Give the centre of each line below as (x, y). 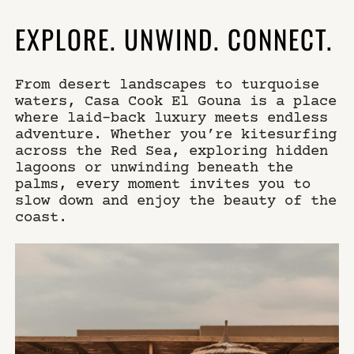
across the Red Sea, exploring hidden (172, 151)
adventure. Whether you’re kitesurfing (176, 134)
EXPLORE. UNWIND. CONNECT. (174, 37)
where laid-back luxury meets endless (172, 117)
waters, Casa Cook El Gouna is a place (176, 101)
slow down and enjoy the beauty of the (176, 200)
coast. (41, 217)
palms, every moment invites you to (163, 184)
